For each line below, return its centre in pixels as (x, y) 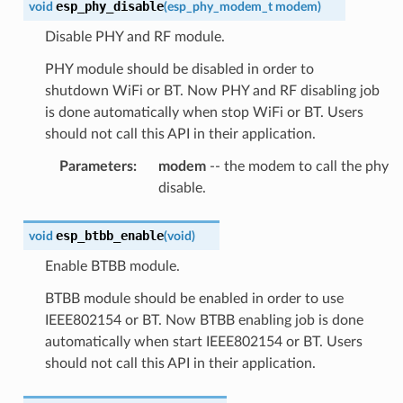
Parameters (96, 166)
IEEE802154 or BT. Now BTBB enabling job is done (204, 320)
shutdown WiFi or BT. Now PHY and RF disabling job (212, 90)
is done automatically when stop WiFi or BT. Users (204, 112)
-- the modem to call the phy (297, 166)
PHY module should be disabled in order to (179, 69)
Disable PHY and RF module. (134, 36)
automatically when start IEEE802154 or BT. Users (203, 341)
